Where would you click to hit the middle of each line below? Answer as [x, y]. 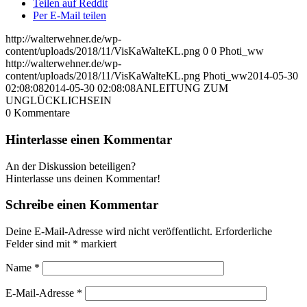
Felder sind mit [39, 244]
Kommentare [42, 113]
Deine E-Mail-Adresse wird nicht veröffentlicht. [109, 232]
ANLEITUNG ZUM [182, 88]
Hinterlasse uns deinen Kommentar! [83, 178]
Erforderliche [244, 232]
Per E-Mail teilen [70, 16]
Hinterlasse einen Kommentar [89, 139]
